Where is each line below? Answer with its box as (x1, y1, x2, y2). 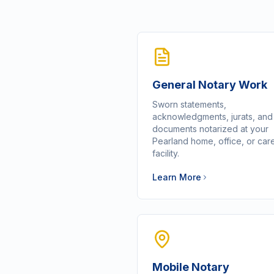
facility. (152, 148, 179, 158)
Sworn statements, (152, 99, 226, 109)
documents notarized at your (152, 124, 268, 134)
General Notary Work (152, 78, 267, 91)
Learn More (152, 172, 201, 182)
